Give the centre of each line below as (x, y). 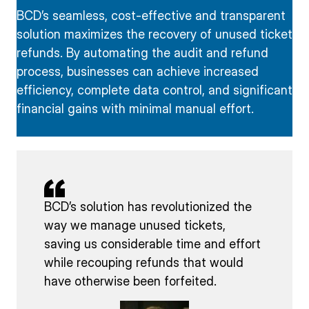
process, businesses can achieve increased (138, 71)
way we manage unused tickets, (135, 226)
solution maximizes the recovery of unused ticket (154, 34)
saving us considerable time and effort (152, 244)
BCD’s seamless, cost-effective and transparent (151, 15)
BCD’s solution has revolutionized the (148, 207)
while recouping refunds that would (144, 263)
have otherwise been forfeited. (130, 281)
